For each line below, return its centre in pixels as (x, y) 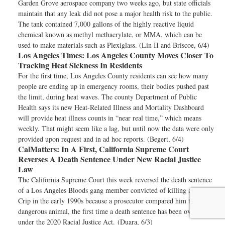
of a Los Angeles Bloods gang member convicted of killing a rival (112, 190)
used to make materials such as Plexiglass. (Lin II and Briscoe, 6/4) (114, 45)
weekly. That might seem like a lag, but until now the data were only (116, 128)
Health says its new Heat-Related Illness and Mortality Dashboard (111, 107)
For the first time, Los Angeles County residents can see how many (113, 76)
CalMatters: (39, 149)
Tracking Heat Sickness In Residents (80, 65)
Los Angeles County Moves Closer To (149, 55)
